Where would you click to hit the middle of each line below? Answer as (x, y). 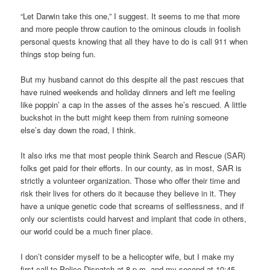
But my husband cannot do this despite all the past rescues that (133, 79)
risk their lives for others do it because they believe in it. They (129, 193)
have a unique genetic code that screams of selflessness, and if (133, 206)
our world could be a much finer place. (87, 231)
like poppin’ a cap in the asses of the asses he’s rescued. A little (134, 104)
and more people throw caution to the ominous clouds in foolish (131, 28)
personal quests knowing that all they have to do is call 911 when (134, 41)
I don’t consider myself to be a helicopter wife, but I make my (128, 257)
